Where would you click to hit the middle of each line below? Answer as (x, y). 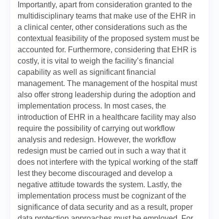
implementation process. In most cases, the (92, 106)
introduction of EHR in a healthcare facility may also (107, 117)
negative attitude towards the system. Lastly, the (100, 185)
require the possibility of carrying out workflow (96, 128)
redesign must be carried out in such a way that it (102, 151)
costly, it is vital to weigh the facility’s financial (96, 61)
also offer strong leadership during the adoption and (107, 95)
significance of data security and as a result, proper (105, 207)
